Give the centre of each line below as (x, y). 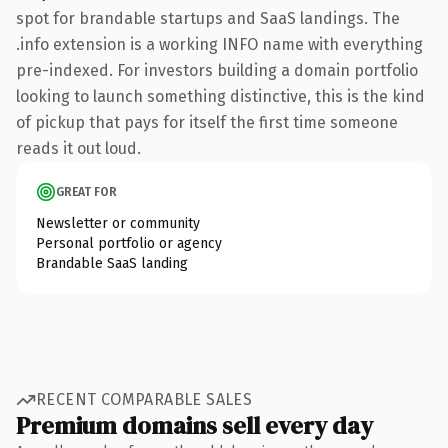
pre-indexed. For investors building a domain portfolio (217, 70)
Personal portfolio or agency (129, 243)
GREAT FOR (86, 191)
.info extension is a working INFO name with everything (219, 44)
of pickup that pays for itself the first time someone (207, 122)
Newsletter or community (118, 223)
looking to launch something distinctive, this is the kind (220, 96)
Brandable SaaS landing (112, 263)
